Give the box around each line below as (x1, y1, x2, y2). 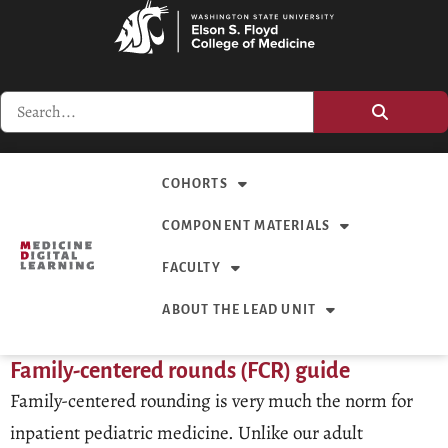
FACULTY (162, 261, 221, 276)
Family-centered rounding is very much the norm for (10, 388, 413, 415)
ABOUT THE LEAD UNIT (162, 303, 317, 318)
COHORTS (162, 177, 228, 192)
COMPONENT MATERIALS (162, 219, 331, 234)
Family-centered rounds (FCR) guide (10, 359, 350, 384)
